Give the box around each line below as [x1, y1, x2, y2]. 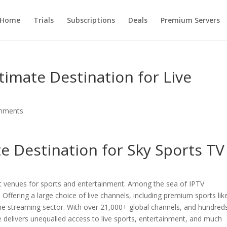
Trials [33, 15, 54, 25]
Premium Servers [160, 15, 220, 25]
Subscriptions [66, 15, 115, 25]
